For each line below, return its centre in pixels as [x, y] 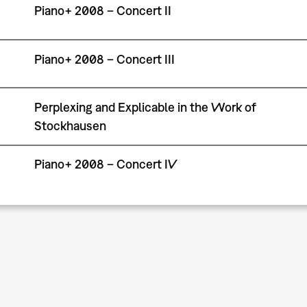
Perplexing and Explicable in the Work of [145, 107]
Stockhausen [70, 125]
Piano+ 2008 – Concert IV [106, 164]
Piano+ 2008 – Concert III [104, 59]
